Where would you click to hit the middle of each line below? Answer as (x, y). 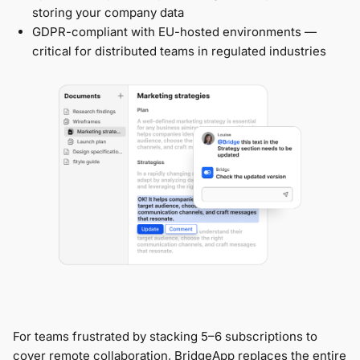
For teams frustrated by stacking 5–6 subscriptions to (165, 336)
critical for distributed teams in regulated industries (179, 51)
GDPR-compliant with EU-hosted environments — (174, 32)
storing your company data (108, 13)
